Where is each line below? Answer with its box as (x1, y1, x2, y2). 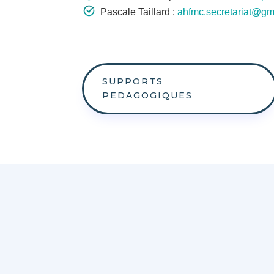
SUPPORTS (102, 76, 164, 87)
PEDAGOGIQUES (102, 90, 193, 102)
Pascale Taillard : (100, 7, 178, 18)
